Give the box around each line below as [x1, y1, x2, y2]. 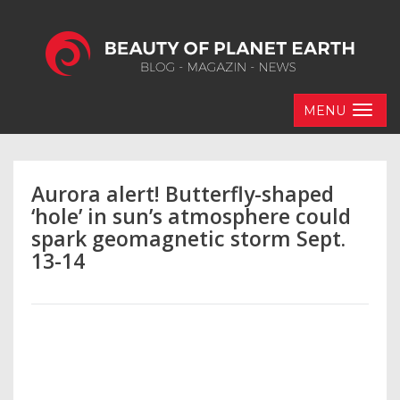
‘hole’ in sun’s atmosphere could [31, 202, 351, 230]
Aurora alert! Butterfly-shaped [31, 179, 334, 208]
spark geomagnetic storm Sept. [31, 224, 346, 253]
